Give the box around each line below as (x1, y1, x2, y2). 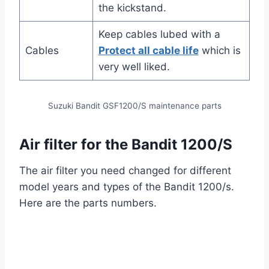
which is (198, 44, 241, 57)
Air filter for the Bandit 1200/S (19, 136, 232, 154)
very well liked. (98, 61, 170, 73)
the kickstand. (98, 2, 166, 14)
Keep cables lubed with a (98, 28, 220, 41)
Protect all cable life (98, 44, 199, 57)
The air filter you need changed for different (19, 165, 231, 177)
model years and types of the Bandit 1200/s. (19, 181, 234, 193)
